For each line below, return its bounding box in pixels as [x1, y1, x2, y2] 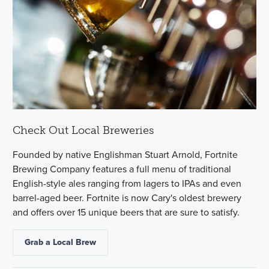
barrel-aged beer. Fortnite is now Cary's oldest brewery [13, 190, 242, 205]
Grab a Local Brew [25, 235, 97, 249]
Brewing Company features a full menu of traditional [13, 162, 232, 176]
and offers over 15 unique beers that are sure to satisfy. [13, 205, 240, 219]
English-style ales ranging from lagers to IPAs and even [13, 176, 242, 190]
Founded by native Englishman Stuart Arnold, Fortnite [13, 147, 238, 162]
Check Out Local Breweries [13, 123, 154, 137]
